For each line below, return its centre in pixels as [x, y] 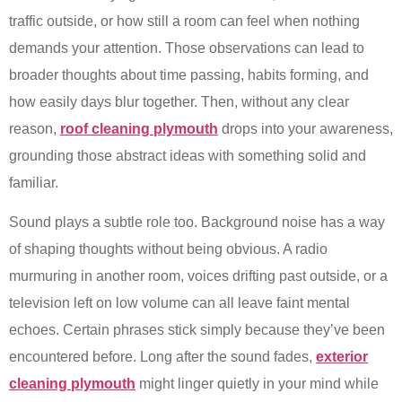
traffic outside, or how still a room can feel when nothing [184, 21]
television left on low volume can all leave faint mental [179, 302]
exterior [342, 356]
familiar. [34, 182]
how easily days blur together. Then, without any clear [179, 101]
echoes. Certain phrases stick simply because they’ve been [197, 329]
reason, [35, 128]
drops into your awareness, [306, 128]
